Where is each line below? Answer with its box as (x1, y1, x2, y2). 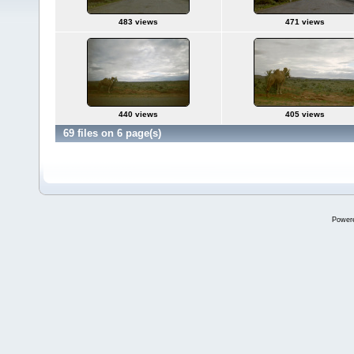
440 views (119, 110, 158, 119)
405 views (284, 110, 325, 119)
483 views (119, 17, 158, 26)
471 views (284, 17, 325, 26)
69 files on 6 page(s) (63, 127, 161, 139)
